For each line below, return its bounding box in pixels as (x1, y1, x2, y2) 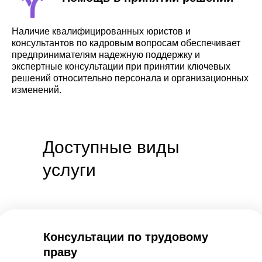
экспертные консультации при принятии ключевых (12, 61, 230, 71)
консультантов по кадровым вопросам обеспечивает (12, 38, 240, 48)
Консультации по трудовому (43, 230, 208, 243)
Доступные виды (43, 137, 180, 157)
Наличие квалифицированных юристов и (12, 26, 191, 36)
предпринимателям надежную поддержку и (12, 50, 200, 60)
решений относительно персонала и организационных (12, 73, 249, 83)
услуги (43, 160, 96, 180)
